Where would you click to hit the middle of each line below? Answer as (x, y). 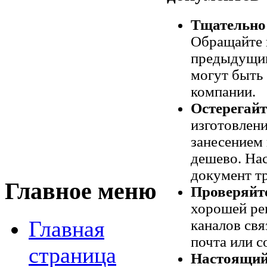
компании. (223, 92)
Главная (66, 229)
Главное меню (81, 191)
